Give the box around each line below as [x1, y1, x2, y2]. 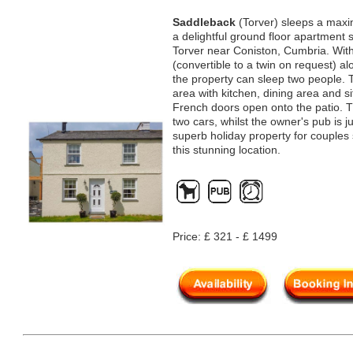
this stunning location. [173, 143, 281, 156]
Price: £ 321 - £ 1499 [173, 230, 277, 243]
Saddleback [173, 16, 236, 28]
